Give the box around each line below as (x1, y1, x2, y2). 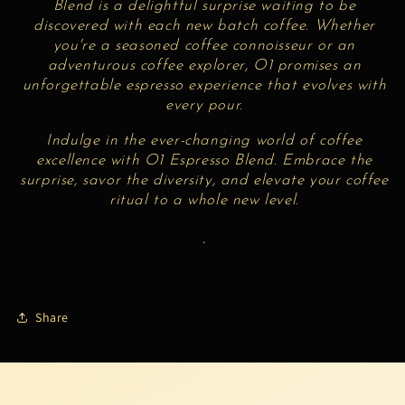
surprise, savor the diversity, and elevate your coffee (20, 173, 389, 189)
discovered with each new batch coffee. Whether (33, 18, 375, 34)
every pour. (165, 98, 243, 114)
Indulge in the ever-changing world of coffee (46, 133, 363, 149)
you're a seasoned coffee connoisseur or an (52, 38, 356, 54)
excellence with (36, 153, 145, 169)
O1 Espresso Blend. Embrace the (144, 153, 372, 169)
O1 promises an (253, 58, 362, 74)
